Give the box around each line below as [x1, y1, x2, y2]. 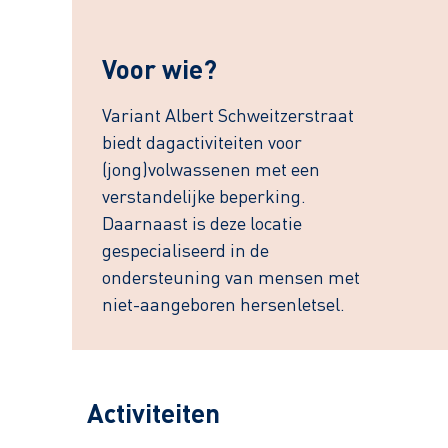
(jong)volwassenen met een [102, 162, 320, 180]
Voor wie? [102, 59, 217, 85]
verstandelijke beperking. [102, 189, 306, 207]
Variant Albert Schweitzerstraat [102, 108, 354, 126]
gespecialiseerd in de [102, 243, 269, 261]
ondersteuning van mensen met [102, 270, 360, 288]
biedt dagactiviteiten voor [102, 135, 302, 153]
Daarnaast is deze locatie [102, 216, 302, 234]
